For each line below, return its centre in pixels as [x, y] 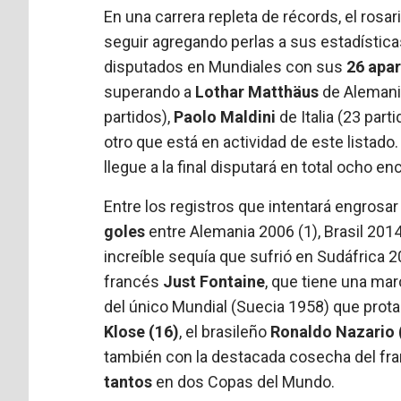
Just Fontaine [214, 281]
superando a [150, 91]
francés [134, 281]
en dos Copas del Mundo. [244, 381]
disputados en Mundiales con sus [226, 66]
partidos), [139, 116]
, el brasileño [225, 331]
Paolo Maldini [225, 116]
